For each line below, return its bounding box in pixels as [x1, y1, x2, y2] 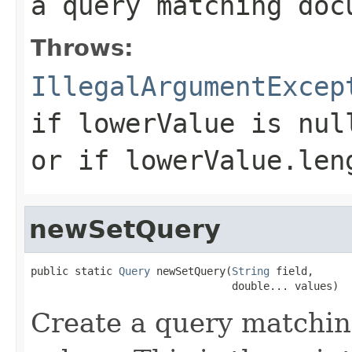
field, [269, 264, 313, 277]
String [232, 264, 269, 277]
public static [31, 264, 119, 277]
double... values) [31, 279, 339, 292]
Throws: [31, 34, 134, 61]
